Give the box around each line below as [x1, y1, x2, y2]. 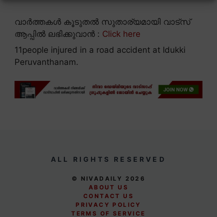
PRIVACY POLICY [76, 201, 141, 208]
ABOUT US [88, 183, 129, 191]
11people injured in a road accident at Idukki [15, 45, 186, 55]
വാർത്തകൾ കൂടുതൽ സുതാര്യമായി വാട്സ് [15, 17, 190, 27]
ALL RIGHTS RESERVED [51, 155, 166, 163]
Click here [102, 29, 140, 39]
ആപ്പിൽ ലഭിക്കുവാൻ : [15, 29, 102, 39]
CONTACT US [83, 192, 134, 200]
